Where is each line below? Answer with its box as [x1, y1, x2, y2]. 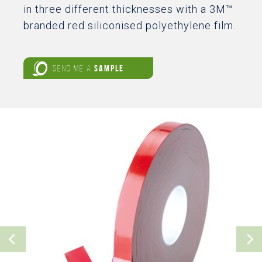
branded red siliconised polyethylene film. [23, 19, 236, 32]
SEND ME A [53, 63, 94, 73]
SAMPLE [94, 63, 124, 73]
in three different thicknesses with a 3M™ [23, 3, 233, 15]
